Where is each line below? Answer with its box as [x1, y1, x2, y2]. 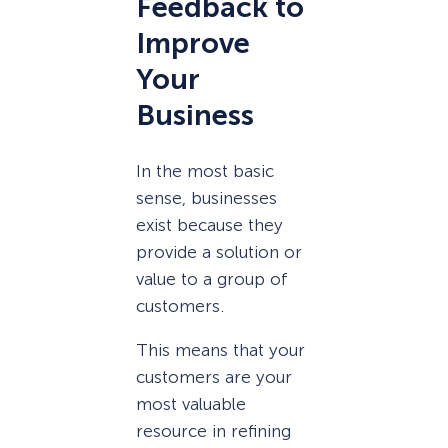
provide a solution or [136, 241, 302, 262]
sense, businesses [136, 187, 277, 208]
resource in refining [136, 420, 291, 441]
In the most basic [136, 160, 274, 181]
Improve [136, 25, 250, 61]
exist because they [136, 214, 283, 235]
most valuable [136, 393, 246, 414]
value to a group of [136, 268, 288, 289]
